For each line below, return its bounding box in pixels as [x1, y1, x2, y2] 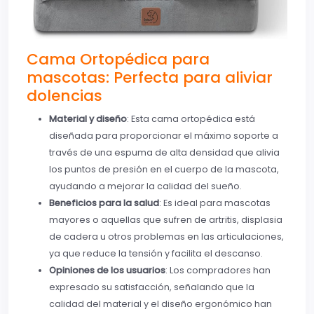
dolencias [27, 84, 102, 107]
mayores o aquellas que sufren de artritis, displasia [49, 213, 282, 226]
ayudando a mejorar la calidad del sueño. [49, 179, 242, 192]
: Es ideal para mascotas [159, 196, 271, 209]
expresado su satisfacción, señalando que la [49, 280, 254, 293]
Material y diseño [49, 112, 127, 125]
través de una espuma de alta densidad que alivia [49, 146, 280, 158]
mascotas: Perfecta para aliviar [27, 66, 273, 88]
